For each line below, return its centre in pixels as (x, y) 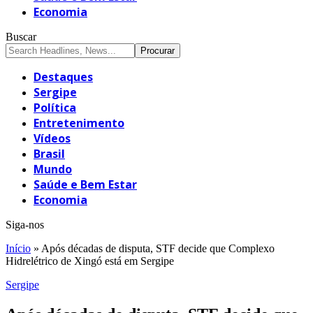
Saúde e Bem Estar (85, 184)
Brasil (49, 153)
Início (18, 248)
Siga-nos (25, 224)
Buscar (21, 36)
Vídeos (52, 138)
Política (55, 107)
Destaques (63, 77)
